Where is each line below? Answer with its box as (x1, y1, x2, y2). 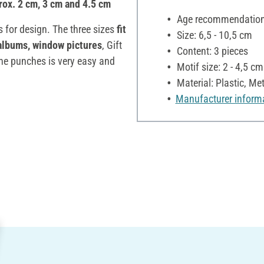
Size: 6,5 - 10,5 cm (174, 28, 252, 41)
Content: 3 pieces (174, 44, 248, 57)
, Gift (102, 38, 122, 51)
